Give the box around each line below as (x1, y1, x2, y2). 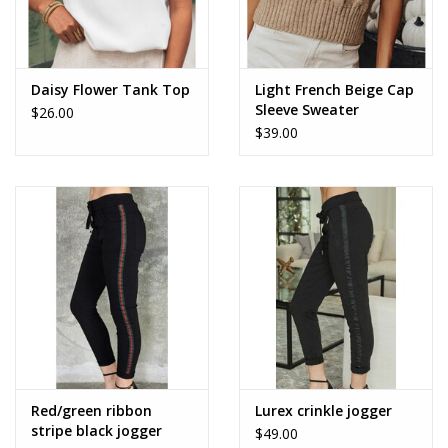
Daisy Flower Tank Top (31, 79, 190, 99)
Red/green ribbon (31, 400, 152, 420)
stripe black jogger (31, 420, 162, 440)
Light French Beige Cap (255, 79, 414, 99)
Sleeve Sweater (255, 99, 359, 119)
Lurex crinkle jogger (255, 400, 392, 420)
